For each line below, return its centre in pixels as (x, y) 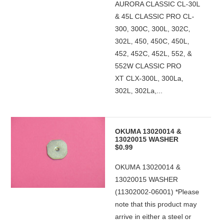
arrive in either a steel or (153, 217)
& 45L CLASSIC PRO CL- (155, 16)
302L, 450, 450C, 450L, (152, 41)
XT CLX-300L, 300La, (149, 78)
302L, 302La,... (139, 91)
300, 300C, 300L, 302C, (153, 29)
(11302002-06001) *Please (157, 192)
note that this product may (156, 204)
